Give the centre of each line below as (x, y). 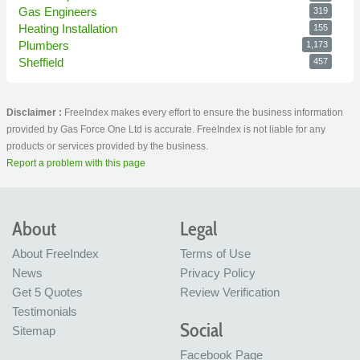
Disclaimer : (35, 113)
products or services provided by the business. (107, 147)
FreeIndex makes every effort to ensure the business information (204, 113)
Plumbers (44, 46)
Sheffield (41, 63)
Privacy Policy (218, 273)
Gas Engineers (58, 12)
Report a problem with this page (76, 164)
